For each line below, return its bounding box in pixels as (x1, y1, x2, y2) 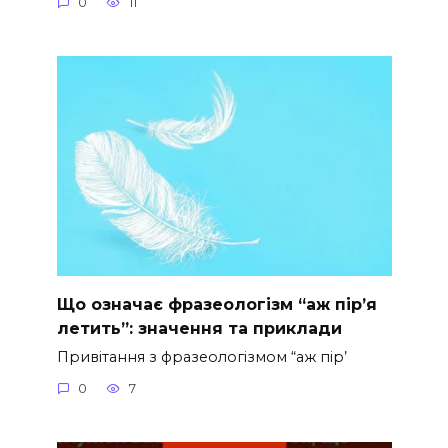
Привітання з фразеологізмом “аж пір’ (56, 347, 347, 366)
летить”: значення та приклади (56, 318, 342, 338)
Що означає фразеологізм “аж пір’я (56, 294, 377, 314)
